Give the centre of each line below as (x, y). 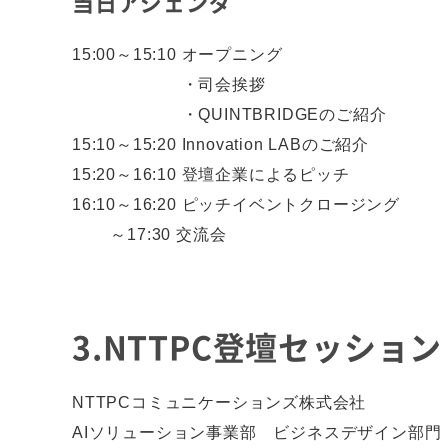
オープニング (232, 54)
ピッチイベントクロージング (291, 204)
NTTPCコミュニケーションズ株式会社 (219, 402)
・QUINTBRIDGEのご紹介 (284, 114)
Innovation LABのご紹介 (275, 144)
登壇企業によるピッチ (265, 174)
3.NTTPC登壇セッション (257, 346)
